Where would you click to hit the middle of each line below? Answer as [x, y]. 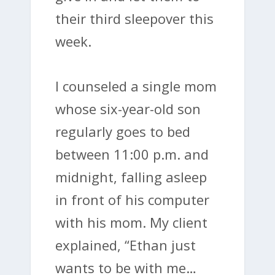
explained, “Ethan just [126, 245]
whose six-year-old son [128, 108]
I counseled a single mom [136, 86]
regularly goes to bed [123, 131]
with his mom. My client [131, 222]
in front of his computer [132, 199]
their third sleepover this [134, 19]
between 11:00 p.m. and [132, 154]
